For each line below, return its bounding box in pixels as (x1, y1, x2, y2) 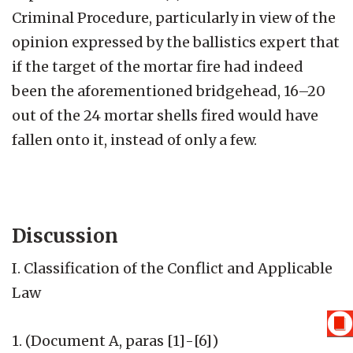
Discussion (12, 223, 118, 248)
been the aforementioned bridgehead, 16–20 (12, 81, 325, 100)
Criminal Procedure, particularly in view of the (12, 8, 336, 27)
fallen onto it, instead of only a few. (12, 130, 257, 149)
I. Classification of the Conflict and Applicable (12, 258, 333, 277)
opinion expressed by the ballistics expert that (12, 32, 340, 51)
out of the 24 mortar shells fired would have (12, 106, 318, 124)
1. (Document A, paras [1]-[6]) (12, 331, 218, 350)
